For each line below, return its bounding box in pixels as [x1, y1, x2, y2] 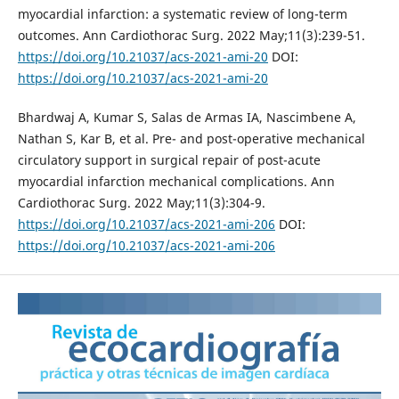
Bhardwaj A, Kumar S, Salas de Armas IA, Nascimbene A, [17, 109, 356, 126]
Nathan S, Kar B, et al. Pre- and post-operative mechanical [17, 130, 365, 148]
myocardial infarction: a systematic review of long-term [17, 5, 347, 23]
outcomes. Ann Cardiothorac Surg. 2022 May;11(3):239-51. [17, 27, 365, 45]
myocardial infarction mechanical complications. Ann [17, 173, 335, 191]
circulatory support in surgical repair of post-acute [17, 151, 321, 169]
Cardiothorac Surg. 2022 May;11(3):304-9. [17, 194, 265, 212]
